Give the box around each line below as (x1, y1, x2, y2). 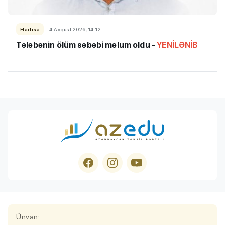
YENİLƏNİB (157, 40, 198, 50)
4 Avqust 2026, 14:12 (49, 26, 101, 32)
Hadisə (20, 26, 40, 32)
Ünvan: (16, 212, 40, 221)
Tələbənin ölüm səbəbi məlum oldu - (16, 40, 157, 50)
